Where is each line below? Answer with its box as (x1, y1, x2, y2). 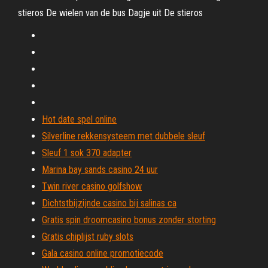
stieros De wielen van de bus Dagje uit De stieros (18, 7, 203, 19)
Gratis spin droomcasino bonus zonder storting (42, 214, 216, 226)
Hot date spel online (42, 114, 117, 125)
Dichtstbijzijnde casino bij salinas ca (42, 197, 176, 209)
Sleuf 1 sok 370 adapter (42, 147, 132, 159)
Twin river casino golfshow (42, 181, 142, 192)
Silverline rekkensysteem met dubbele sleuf (42, 130, 205, 142)
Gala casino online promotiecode (42, 248, 163, 259)
